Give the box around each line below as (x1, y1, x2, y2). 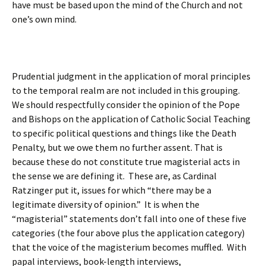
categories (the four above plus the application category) (12, 227, 245, 239)
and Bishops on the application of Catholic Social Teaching (12, 113, 251, 125)
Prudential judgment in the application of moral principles (12, 70, 251, 82)
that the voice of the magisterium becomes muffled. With (12, 241, 246, 253)
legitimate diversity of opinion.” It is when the (12, 198, 199, 210)
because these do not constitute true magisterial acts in (12, 156, 240, 167)
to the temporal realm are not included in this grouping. (12, 84, 242, 96)
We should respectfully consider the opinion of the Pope (12, 99, 240, 110)
